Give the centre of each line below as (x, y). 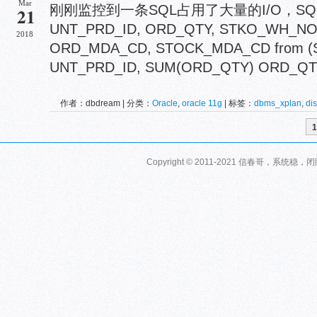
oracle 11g (202, 103)
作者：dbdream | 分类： (106, 103)
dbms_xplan (278, 103)
